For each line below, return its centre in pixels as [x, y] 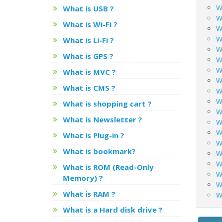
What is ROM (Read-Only [108, 167]
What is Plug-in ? [94, 135]
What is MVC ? [89, 72]
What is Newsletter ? [103, 119]
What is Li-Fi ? [88, 40]
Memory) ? [83, 178]
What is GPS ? [88, 56]
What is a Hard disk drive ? [113, 210]
